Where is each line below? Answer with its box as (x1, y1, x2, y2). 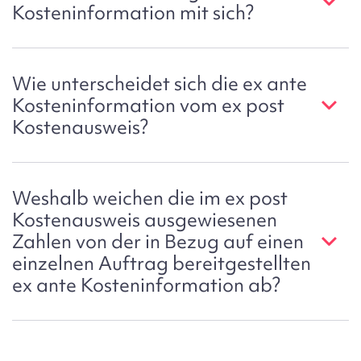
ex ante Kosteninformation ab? (12, 272, 280, 298)
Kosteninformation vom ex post (12, 93, 284, 118)
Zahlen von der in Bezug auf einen (12, 229, 304, 255)
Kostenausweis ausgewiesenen (12, 207, 277, 233)
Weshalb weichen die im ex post (12, 185, 288, 211)
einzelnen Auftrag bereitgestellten (12, 251, 311, 276)
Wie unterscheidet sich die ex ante (12, 71, 307, 97)
